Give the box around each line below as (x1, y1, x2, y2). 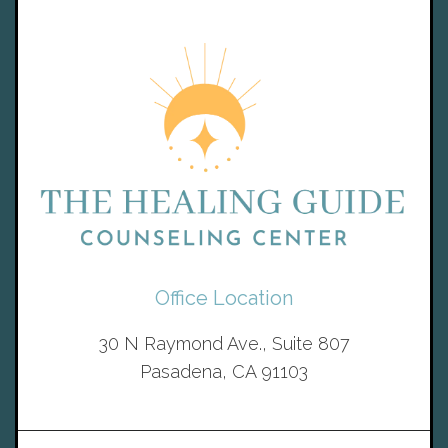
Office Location (155, 285, 293, 310)
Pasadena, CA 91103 (140, 360, 308, 382)
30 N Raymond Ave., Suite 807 (98, 332, 350, 354)
